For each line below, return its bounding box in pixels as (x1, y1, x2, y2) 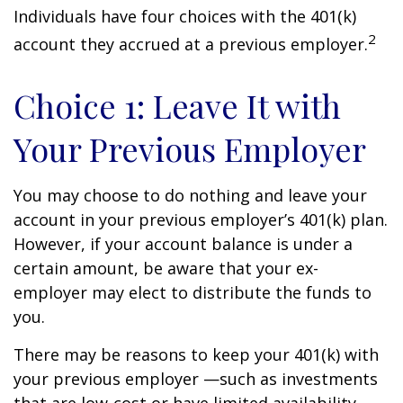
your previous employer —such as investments (13, 368, 378, 390)
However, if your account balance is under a (13, 233, 353, 255)
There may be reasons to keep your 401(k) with (13, 344, 379, 365)
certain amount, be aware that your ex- (13, 257, 318, 279)
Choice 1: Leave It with (13, 84, 341, 127)
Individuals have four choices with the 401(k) (13, 5, 356, 27)
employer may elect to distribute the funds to (13, 282, 372, 303)
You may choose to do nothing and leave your (13, 184, 367, 206)
